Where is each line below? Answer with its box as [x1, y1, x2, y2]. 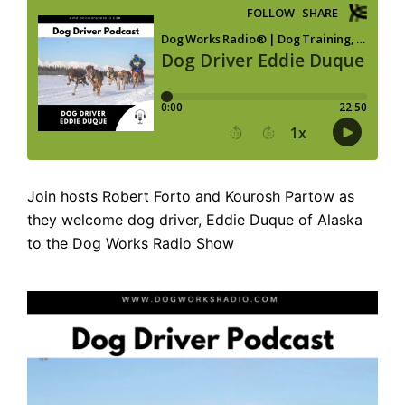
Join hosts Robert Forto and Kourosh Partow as [27, 186, 354, 205]
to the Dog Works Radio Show [27, 233, 239, 252]
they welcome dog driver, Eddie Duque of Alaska [27, 210, 363, 229]
